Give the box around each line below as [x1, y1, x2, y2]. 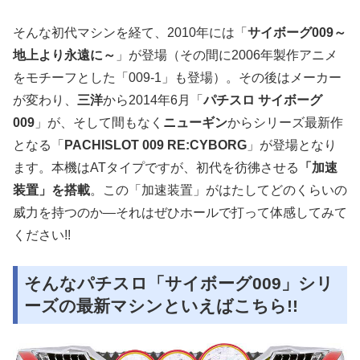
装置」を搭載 [13, 182, 90, 197]
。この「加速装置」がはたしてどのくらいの [90, 182, 347, 197]
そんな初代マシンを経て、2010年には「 [13, 25, 247, 39]
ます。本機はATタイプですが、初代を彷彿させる [13, 160, 299, 174]
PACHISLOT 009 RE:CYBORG [64, 137, 247, 152]
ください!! [13, 227, 71, 242]
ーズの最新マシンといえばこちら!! [24, 296, 298, 315]
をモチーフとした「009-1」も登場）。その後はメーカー [13, 70, 342, 84]
